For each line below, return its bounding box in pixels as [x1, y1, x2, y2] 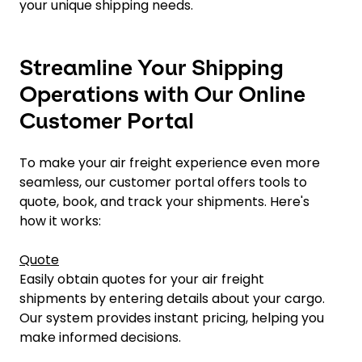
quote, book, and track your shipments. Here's [19, 192, 309, 211]
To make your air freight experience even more [19, 154, 320, 172]
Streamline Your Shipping [19, 55, 284, 80]
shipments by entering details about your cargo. [19, 289, 325, 308]
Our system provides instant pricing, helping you [19, 309, 324, 327]
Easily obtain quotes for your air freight [19, 270, 264, 288]
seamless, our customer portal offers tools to [19, 173, 307, 192]
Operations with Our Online [19, 82, 305, 107]
